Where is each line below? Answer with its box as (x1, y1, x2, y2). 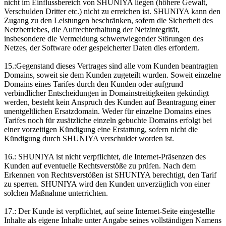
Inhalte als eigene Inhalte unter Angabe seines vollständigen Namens (4, 215, 221, 224)
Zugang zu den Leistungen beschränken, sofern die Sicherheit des (4, 16, 213, 25)
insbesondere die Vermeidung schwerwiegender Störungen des (4, 34, 203, 43)
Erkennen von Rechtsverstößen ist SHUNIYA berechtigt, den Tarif (4, 170, 216, 179)
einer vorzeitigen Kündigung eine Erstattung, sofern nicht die (4, 125, 198, 134)
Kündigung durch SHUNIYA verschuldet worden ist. (4, 134, 174, 143)
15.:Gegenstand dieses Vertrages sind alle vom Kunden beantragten (4, 61, 218, 70)
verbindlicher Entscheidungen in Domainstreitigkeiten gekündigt (4, 88, 209, 97)
